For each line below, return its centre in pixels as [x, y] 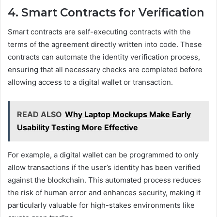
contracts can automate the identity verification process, [104, 57]
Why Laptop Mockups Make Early [128, 115]
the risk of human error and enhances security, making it [104, 193]
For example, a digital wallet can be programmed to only [103, 155]
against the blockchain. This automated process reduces [104, 180]
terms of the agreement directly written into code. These [105, 45]
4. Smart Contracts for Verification [106, 12]
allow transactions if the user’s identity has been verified [104, 168]
